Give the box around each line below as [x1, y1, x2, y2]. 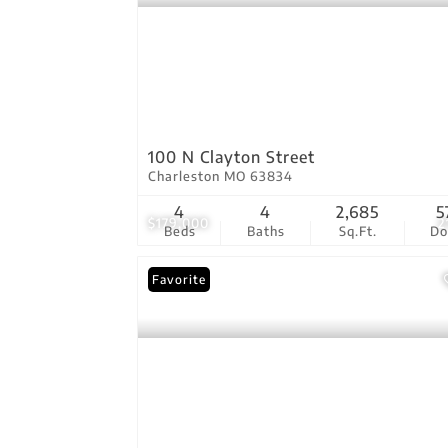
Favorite [152, 272, 206, 287]
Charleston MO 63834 [148, 168, 293, 184]
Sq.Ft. [338, 223, 377, 239]
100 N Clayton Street [148, 147, 315, 167]
